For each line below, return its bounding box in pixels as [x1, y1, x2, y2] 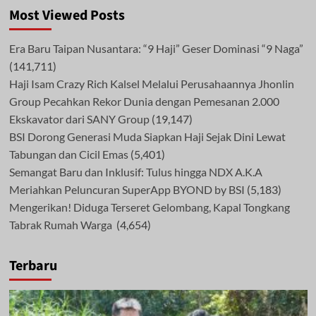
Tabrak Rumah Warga [8, 217, 114, 231]
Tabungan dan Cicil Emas [8, 147, 128, 161]
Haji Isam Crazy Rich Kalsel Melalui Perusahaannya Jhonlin [8, 76, 294, 90]
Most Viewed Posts [8, 5, 125, 25]
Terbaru [8, 255, 57, 276]
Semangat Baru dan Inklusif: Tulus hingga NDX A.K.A [8, 164, 262, 178]
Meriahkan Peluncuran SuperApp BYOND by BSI [8, 182, 245, 196]
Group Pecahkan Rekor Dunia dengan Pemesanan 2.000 [8, 94, 279, 108]
